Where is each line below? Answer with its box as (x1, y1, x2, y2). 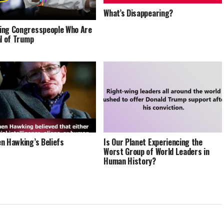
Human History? (103, 154, 156, 167)
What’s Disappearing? (103, 6, 173, 19)
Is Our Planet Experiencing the (103, 135, 202, 148)
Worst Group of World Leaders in (103, 145, 209, 157)
